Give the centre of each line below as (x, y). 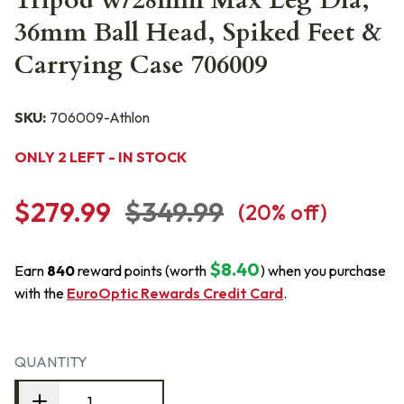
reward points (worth (141, 271)
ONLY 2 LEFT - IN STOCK (101, 157)
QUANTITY (51, 362)
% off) (299, 212)
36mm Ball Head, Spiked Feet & (198, 32)
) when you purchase (323, 271)
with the (41, 293)
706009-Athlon (100, 117)
